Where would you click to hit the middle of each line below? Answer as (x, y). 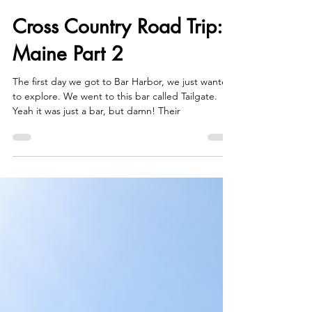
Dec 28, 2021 (36, 17)
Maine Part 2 (68, 81)
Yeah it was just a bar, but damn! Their (96, 139)
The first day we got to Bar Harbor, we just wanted (123, 109)
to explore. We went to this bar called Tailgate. (115, 124)
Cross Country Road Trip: (117, 54)
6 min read (91, 17)
